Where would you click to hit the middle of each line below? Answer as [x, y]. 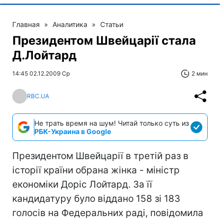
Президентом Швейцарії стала [104, 40]
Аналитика [70, 24]
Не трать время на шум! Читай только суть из [112, 123]
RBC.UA [38, 96]
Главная [26, 24]
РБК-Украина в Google [73, 131]
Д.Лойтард [44, 55]
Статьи [112, 24]
